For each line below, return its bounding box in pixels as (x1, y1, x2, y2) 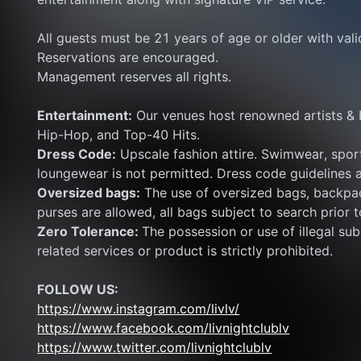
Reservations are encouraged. (37, 49, 219, 65)
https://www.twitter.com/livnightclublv (37, 339, 272, 355)
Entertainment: (37, 107, 133, 123)
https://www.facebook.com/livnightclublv (37, 320, 290, 336)
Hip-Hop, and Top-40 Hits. (37, 127, 201, 143)
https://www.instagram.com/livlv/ (37, 301, 240, 317)
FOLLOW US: (37, 281, 119, 297)
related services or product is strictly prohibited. (37, 243, 334, 259)
